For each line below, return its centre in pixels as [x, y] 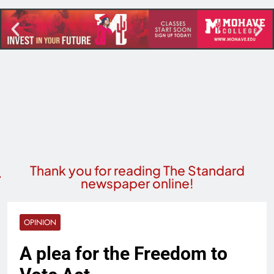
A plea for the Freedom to [124, 254]
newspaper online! [137, 183]
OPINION [40, 223]
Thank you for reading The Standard [137, 171]
